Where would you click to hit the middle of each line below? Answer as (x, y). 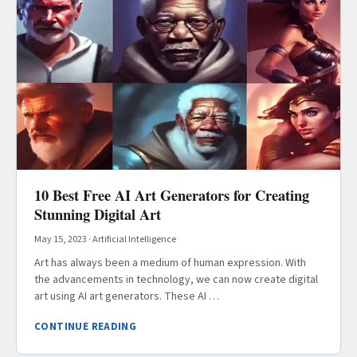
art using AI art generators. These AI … (127, 297)
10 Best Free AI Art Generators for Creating (172, 195)
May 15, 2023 (61, 240)
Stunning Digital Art (98, 214)
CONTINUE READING (86, 327)
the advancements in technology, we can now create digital (176, 280)
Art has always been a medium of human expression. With (170, 263)
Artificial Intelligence (134, 240)
